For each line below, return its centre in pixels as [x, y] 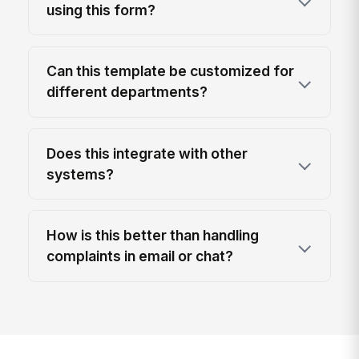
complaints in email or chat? [140, 256]
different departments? [127, 92]
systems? [81, 174]
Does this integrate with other [147, 153]
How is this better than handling [153, 235]
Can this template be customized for [171, 71]
